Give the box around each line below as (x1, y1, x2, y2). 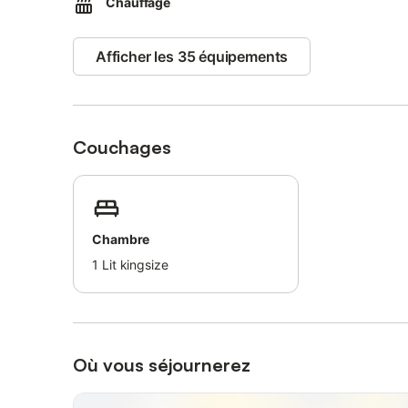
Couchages (73, 136, 171, 158)
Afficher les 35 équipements (96, 47, 289, 66)
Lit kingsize (101, 257, 168, 272)
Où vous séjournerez (73, 353, 250, 376)
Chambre (92, 231, 150, 247)
